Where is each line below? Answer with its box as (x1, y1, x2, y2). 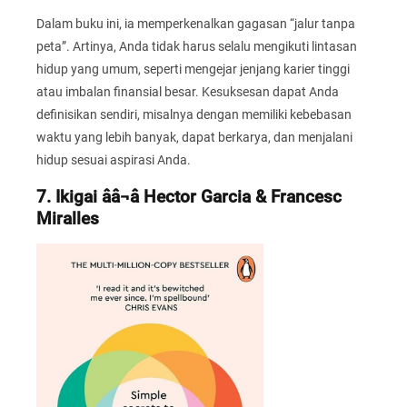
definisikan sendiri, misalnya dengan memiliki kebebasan (36, 107, 352, 123)
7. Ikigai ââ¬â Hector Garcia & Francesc (36, 186, 342, 207)
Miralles (36, 208, 99, 229)
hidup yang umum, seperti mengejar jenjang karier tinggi (36, 62, 350, 77)
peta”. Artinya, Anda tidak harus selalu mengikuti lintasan (36, 39, 357, 55)
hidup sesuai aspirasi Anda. (36, 153, 191, 168)
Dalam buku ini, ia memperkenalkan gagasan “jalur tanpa (36, 16, 355, 32)
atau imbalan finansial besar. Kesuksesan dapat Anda (36, 84, 339, 100)
